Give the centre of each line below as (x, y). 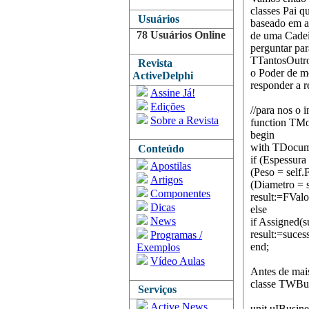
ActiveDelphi (163, 76)
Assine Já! (173, 93)
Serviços (154, 289)
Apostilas (171, 166)
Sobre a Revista (185, 120)
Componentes (180, 193)
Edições (168, 107)
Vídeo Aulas (178, 261)
